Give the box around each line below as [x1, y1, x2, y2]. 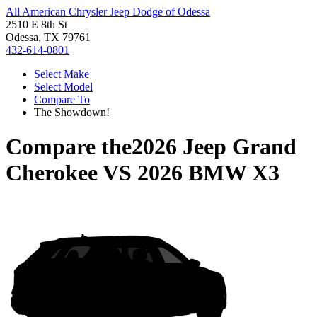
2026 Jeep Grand [132, 134, 296, 160]
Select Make [34, 68, 89, 80]
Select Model [34, 81, 93, 93]
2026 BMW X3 [137, 160, 279, 186]
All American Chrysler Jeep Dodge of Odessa [6, 6, 210, 18]
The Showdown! [34, 106, 110, 118]
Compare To [34, 93, 90, 105]
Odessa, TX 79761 [6, 31, 91, 43]
